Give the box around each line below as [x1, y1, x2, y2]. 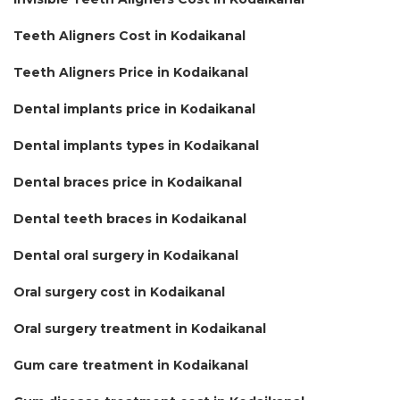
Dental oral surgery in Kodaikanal [13, 246, 238, 263]
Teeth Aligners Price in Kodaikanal [13, 63, 248, 80]
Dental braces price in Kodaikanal [13, 173, 242, 190]
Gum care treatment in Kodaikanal [13, 356, 248, 373]
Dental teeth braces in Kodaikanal [13, 210, 246, 227]
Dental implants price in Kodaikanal [13, 100, 255, 117]
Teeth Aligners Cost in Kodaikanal [13, 27, 246, 44]
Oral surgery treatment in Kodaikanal [13, 320, 266, 337]
